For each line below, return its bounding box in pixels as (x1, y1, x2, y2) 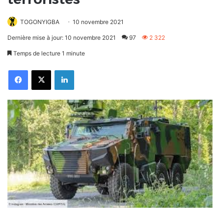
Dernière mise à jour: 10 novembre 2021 (7, 34, 116, 42)
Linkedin (74, 66, 95, 74)
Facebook (27, 66, 53, 74)
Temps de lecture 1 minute (12, 50, 85, 57)
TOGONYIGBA (20, 18, 59, 26)
